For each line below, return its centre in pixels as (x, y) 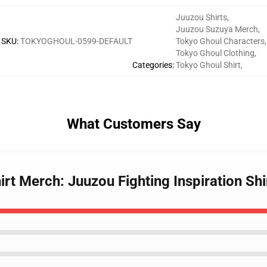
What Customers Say (133, 124)
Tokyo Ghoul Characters (220, 41)
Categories (152, 65)
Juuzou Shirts (201, 17)
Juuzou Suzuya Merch (217, 29)
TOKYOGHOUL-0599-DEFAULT (76, 41)
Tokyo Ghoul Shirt (208, 65)
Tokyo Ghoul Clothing (215, 53)
